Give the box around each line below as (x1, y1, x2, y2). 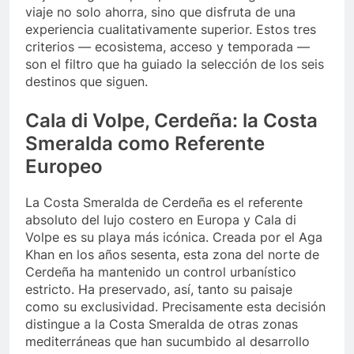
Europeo (25, 154, 103, 178)
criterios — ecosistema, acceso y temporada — (25, 38, 310, 55)
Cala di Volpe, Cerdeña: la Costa (25, 108, 318, 132)
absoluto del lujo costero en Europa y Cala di (25, 211, 296, 228)
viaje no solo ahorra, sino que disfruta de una (25, 3, 296, 20)
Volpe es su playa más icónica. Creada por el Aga (25, 228, 322, 245)
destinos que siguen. (25, 73, 148, 89)
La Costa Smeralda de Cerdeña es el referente (25, 194, 303, 210)
